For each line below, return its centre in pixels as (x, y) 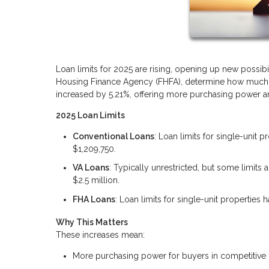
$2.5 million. (96, 180)
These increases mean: (100, 234)
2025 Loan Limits (90, 115)
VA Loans (91, 168)
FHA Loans (94, 199)
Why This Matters (92, 222)
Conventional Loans (113, 136)
